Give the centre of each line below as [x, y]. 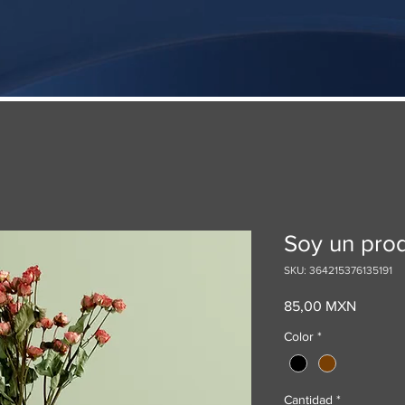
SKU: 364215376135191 [338, 270]
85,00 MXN [320, 306]
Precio [375, 305]
